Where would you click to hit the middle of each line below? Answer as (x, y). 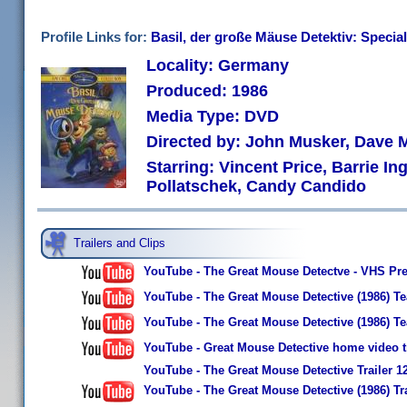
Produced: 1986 (207, 91)
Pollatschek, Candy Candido (256, 186)
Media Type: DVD (213, 116)
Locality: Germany (218, 65)
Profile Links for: (96, 37)
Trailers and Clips (119, 243)
